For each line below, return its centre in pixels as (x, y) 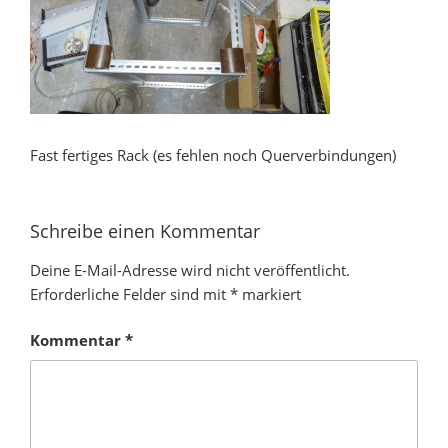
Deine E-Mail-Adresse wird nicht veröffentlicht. (190, 269)
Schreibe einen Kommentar (145, 231)
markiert (269, 293)
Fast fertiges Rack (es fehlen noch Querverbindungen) (213, 154)
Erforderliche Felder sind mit (130, 293)
